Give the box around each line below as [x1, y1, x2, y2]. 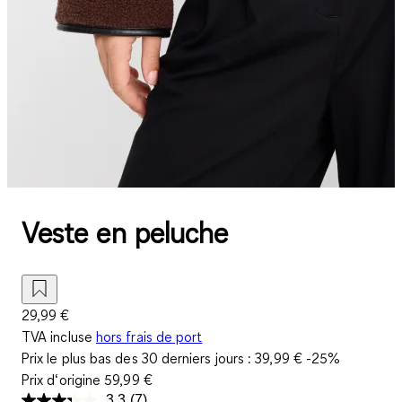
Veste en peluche [22, 214, 229, 252]
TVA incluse [22, 327, 92, 345]
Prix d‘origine [22, 370, 105, 389]
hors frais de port [95, 327, 203, 345]
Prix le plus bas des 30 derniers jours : [22, 348, 256, 367]
